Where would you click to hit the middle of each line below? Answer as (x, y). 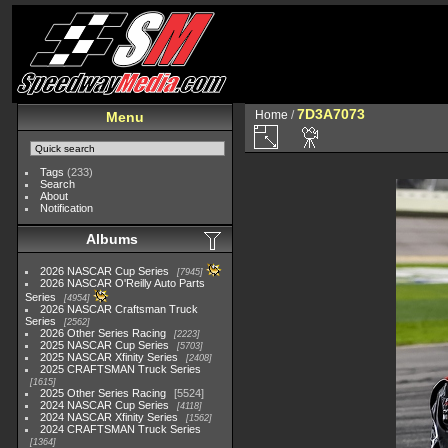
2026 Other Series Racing (103, 333)
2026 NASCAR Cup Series (105, 271)
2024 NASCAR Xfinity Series (109, 417)
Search (58, 184)
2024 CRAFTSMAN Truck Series (121, 429)
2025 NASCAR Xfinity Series (109, 357)
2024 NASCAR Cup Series (105, 405)
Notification (67, 208)
